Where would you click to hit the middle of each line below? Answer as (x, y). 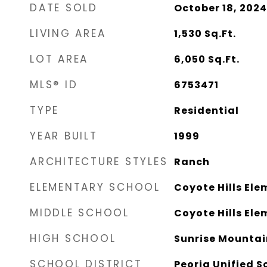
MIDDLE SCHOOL (80, 213)
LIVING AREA (68, 33)
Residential (206, 111)
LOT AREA (59, 59)
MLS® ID (54, 85)
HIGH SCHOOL (73, 238)
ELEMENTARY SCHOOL (95, 187)
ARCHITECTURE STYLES (99, 162)
